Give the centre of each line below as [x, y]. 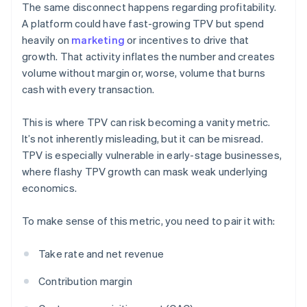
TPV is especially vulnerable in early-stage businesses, [152, 155]
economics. [49, 188]
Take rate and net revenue [101, 254]
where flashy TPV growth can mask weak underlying [145, 172]
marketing [98, 40]
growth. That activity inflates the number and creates [149, 57]
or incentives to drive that [187, 40]
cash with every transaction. [88, 89]
